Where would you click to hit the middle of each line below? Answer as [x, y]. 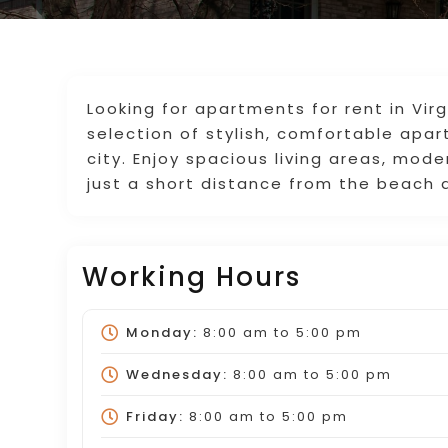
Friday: [154, 416]
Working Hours [192, 276]
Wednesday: [176, 374]
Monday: [161, 332]
